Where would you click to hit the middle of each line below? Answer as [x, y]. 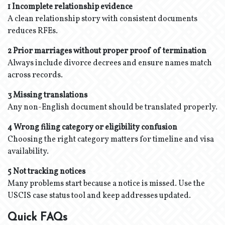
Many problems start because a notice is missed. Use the [106, 184]
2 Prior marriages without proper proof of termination [107, 51]
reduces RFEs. [33, 31]
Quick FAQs [37, 218]
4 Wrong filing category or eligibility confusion [92, 128]
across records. [35, 75]
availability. [28, 152]
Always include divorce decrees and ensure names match [110, 63]
